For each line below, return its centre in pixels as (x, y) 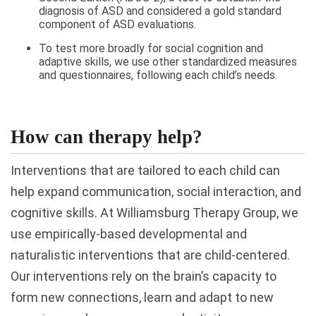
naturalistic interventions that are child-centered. (150, 255)
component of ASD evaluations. (117, 24)
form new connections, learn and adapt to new (142, 297)
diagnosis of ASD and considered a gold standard (160, 11)
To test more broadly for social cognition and (151, 48)
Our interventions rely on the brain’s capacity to (144, 276)
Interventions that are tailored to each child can (145, 170)
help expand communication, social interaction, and (156, 191)
